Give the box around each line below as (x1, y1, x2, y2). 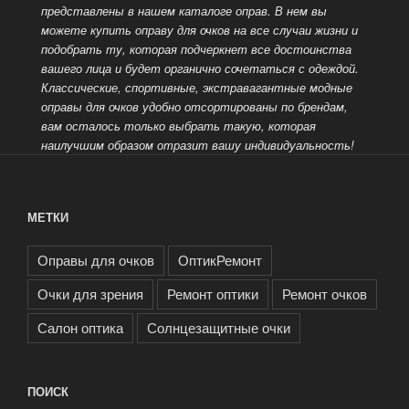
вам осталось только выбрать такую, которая (40, 117, 316, 135)
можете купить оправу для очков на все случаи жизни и (40, 21, 358, 39)
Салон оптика (37, 317, 123, 337)
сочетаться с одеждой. (224, 59, 359, 78)
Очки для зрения (37, 283, 143, 303)
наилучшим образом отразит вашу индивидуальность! (40, 136, 354, 154)
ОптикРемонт (178, 249, 262, 269)
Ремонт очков (282, 283, 367, 303)
